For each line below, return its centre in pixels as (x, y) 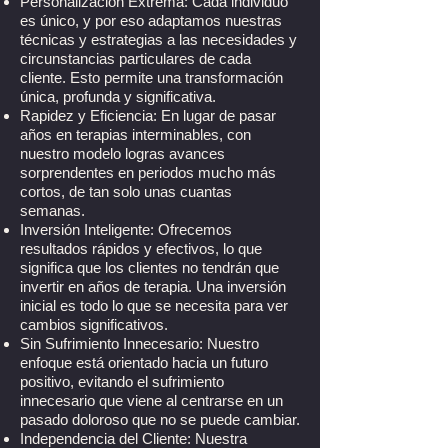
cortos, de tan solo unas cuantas (126, 191)
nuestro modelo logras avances (122, 153)
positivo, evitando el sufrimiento (122, 381)
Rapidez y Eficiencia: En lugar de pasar (148, 115)
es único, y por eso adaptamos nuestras (151, 20)
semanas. (52, 210)
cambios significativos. (94, 324)
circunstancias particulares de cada (135, 58)
